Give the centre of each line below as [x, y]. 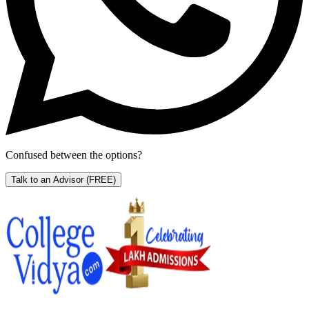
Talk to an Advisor [47, 179]
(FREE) [101, 179]
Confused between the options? [74, 154]
